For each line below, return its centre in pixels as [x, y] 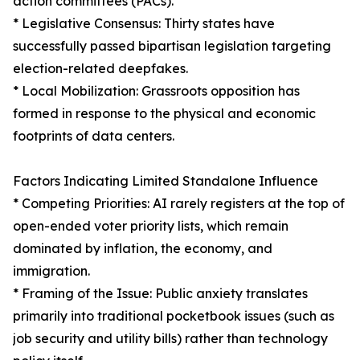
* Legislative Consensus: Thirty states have [144, 24]
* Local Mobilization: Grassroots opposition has [156, 91]
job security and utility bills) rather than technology [170, 339]
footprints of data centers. [94, 136]
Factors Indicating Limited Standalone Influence [166, 181]
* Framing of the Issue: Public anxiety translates [160, 294]
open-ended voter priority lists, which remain [151, 226]
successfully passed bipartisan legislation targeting [172, 46]
